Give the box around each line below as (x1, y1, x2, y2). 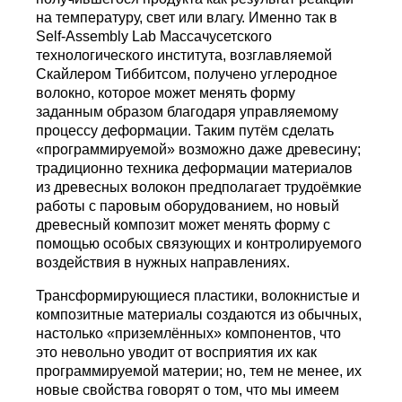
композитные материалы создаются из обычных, (36, 306, 363, 322)
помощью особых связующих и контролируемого (36, 235, 363, 251)
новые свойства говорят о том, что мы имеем (36, 381, 340, 398)
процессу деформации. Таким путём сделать (36, 122, 335, 138)
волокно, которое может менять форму (36, 84, 296, 100)
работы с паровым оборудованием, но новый (36, 197, 340, 214)
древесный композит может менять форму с (36, 216, 331, 232)
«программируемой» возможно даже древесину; (36, 141, 362, 157)
